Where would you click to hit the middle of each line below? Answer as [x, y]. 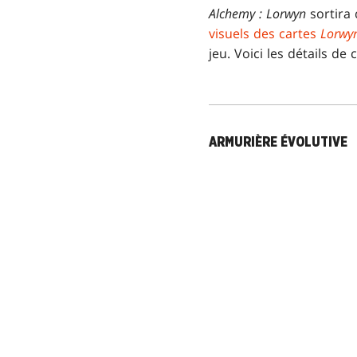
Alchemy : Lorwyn [257, 14]
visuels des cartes [265, 34]
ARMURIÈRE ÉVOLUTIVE [278, 143]
